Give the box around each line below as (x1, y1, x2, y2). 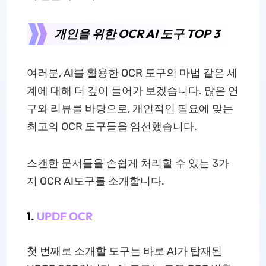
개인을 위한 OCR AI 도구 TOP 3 (53, 26, 220, 41)
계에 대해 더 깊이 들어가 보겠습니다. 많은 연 (26, 84, 239, 97)
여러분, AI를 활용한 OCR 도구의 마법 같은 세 (26, 66, 237, 80)
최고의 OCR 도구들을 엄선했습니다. (26, 120, 197, 133)
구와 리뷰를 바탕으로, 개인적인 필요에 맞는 (26, 102, 233, 115)
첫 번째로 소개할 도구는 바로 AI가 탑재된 (26, 245, 222, 258)
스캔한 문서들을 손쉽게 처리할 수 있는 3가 (26, 157, 229, 170)
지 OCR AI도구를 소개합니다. (26, 175, 164, 188)
